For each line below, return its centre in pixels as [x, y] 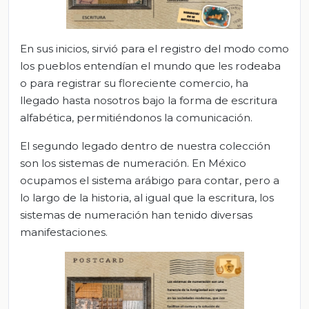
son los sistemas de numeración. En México [133, 163]
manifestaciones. [64, 232]
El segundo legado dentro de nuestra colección [145, 146]
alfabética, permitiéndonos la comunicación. [136, 117]
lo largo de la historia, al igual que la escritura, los [147, 197]
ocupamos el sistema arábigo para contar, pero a [150, 180]
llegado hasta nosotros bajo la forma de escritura [149, 100]
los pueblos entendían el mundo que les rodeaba [150, 66]
